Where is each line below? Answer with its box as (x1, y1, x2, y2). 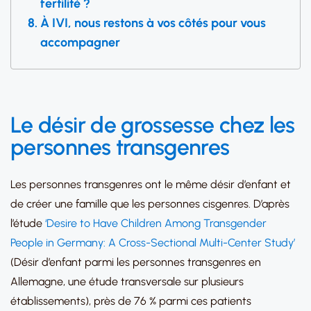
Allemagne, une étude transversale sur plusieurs (10, 275, 244, 288)
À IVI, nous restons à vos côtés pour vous (40, 15, 266, 31)
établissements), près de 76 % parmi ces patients (10, 294, 251, 308)
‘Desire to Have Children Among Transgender (45, 217, 267, 230)
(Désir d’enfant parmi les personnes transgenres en (10, 255, 261, 269)
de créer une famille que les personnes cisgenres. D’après (10, 197, 289, 210)
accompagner (40, 35, 120, 50)
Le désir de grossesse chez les (10, 112, 295, 138)
